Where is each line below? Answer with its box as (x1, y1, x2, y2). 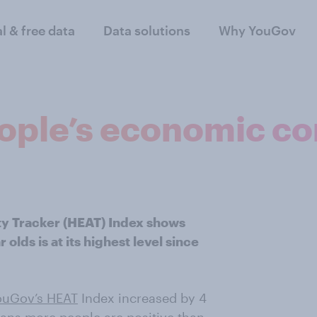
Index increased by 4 (78, 290, 207, 306)
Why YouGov (218, 23, 296, 38)
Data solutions (103, 23, 190, 38)
